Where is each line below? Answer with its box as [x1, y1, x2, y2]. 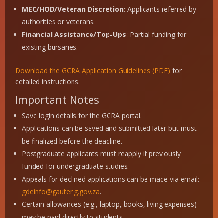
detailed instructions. [15, 77, 80, 87]
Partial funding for [128, 30, 187, 39]
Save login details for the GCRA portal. [22, 111, 142, 121]
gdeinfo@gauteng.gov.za [22, 187, 100, 197]
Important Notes [15, 92, 100, 107]
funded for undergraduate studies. [22, 162, 129, 171]
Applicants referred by [126, 4, 197, 14]
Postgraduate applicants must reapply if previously [22, 149, 181, 159]
